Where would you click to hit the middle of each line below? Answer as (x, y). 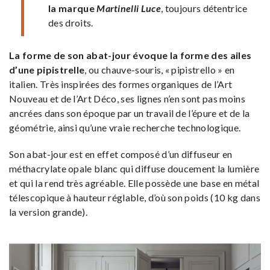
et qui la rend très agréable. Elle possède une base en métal (134, 183)
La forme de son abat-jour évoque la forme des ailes (130, 55)
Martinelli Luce (129, 8)
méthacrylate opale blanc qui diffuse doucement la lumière (134, 168)
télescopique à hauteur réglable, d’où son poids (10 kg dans (135, 197)
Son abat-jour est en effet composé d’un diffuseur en (121, 154)
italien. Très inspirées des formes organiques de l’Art (121, 84)
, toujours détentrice (204, 8)
